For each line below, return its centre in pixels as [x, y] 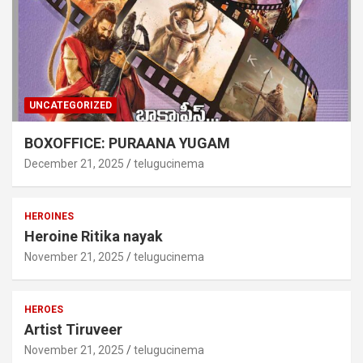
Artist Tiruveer [73, 329]
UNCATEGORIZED [70, 105]
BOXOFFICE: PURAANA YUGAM [127, 143]
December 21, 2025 [74, 163]
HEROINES [49, 216]
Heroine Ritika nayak [94, 236]
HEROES [44, 309]
